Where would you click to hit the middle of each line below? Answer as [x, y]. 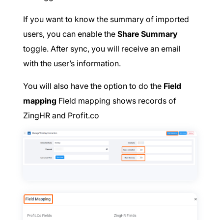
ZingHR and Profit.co [61, 116]
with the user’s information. [72, 64]
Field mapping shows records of [116, 101]
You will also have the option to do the [93, 86]
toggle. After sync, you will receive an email [102, 49]
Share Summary [148, 34]
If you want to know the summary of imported [106, 19]
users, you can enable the [70, 34]
